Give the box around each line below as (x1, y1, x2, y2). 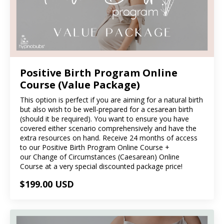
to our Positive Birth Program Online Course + (20, 142, 169, 152)
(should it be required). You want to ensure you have (20, 113, 189, 123)
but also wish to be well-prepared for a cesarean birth (20, 104, 193, 114)
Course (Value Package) (20, 77, 140, 91)
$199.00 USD (20, 177, 74, 190)
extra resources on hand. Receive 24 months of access (20, 132, 197, 142)
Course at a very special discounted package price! (20, 161, 184, 171)
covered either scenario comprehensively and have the (20, 123, 196, 133)
